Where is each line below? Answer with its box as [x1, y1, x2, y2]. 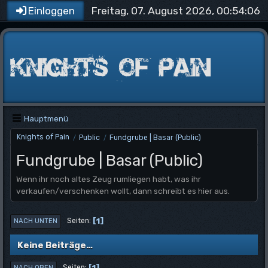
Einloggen [28, 5, 75, 17]
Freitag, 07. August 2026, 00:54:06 [91, 4, 260, 17]
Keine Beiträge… [17, 239, 93, 251]
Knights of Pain [17, 133, 69, 141]
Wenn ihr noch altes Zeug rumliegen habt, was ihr [16, 173, 201, 184]
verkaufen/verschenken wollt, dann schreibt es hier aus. [16, 185, 230, 196]
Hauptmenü [24, 114, 68, 123]
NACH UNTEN [14, 217, 57, 225]
